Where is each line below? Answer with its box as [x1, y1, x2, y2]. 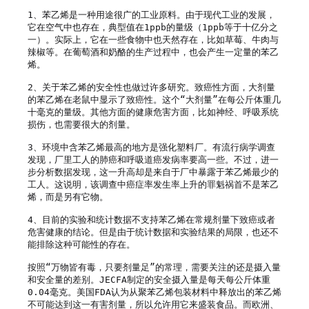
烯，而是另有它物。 [28, 191, 108, 202]
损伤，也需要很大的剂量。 [28, 119, 135, 130]
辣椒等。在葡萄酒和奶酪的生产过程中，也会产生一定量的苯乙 [28, 46, 279, 57]
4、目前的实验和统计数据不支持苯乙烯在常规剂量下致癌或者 [28, 214, 275, 225]
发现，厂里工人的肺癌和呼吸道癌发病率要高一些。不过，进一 [28, 154, 279, 165]
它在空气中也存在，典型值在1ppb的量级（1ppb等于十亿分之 [28, 21, 278, 32]
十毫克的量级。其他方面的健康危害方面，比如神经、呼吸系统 [28, 106, 279, 117]
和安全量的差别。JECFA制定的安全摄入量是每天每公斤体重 [28, 274, 270, 285]
